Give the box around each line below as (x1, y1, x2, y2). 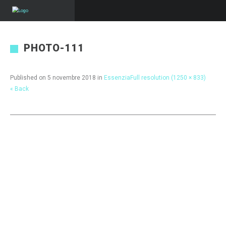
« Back (10, 85, 29, 92)
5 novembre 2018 (47, 74, 96, 81)
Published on (10, 74, 47, 81)
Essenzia (104, 74, 130, 81)
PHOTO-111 (24, 42, 85, 54)
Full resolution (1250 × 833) (130, 74, 206, 81)
